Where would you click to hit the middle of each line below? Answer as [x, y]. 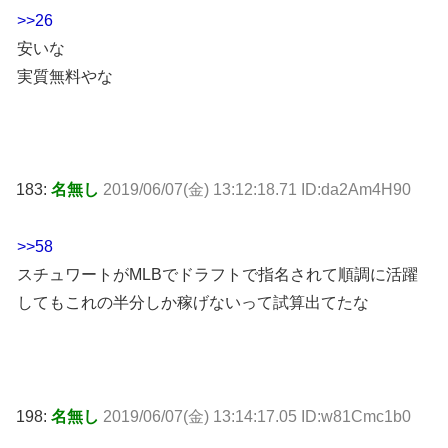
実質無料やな [65, 76]
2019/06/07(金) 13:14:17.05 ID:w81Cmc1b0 [257, 416]
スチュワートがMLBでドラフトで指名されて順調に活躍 [217, 275]
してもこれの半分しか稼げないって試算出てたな [193, 303]
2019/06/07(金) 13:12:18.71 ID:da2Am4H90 [257, 190]
